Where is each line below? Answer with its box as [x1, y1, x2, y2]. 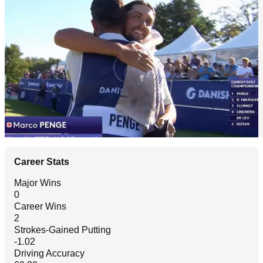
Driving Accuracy [14, 248, 85, 258]
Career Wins [14, 201, 66, 211]
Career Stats [14, 157, 69, 167]
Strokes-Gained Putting [14, 225, 111, 235]
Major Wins [14, 178, 61, 188]
